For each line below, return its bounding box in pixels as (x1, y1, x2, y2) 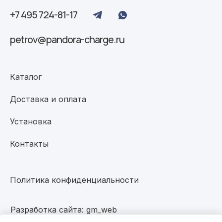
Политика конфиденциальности (10, 174, 139, 185)
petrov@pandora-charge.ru (10, 32, 124, 46)
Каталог (10, 71, 42, 82)
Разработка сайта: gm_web (10, 204, 117, 215)
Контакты (10, 138, 49, 149)
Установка (10, 116, 52, 126)
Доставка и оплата (10, 94, 86, 104)
